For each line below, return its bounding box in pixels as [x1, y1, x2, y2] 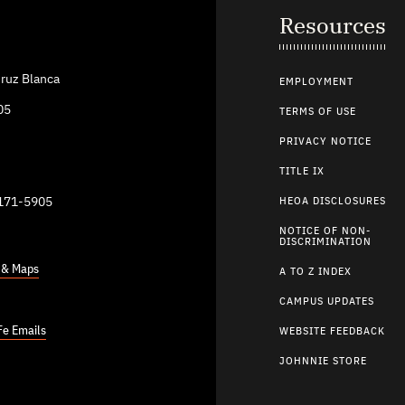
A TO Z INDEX [279, 267, 352, 278]
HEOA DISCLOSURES [279, 196, 386, 207]
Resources [279, 11, 386, 40]
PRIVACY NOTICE [279, 137, 372, 147]
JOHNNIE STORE [279, 356, 367, 367]
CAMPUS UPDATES [279, 297, 374, 307]
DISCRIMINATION [279, 237, 372, 248]
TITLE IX [279, 166, 325, 177]
